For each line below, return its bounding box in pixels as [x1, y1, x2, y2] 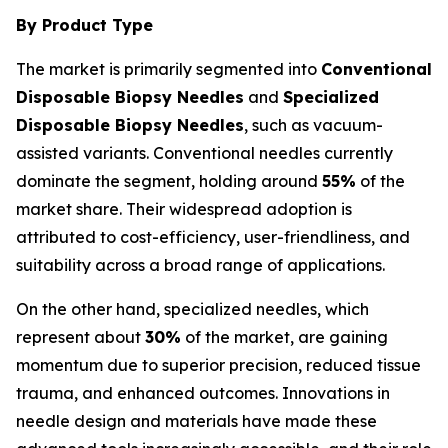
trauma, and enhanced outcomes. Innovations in [16, 383, 390, 403]
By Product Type [16, 15, 153, 35]
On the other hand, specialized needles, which [16, 299, 369, 319]
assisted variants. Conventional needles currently [16, 143, 393, 163]
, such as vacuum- [244, 115, 383, 135]
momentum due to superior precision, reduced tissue [16, 355, 421, 375]
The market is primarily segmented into [16, 59, 321, 79]
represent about [16, 327, 145, 347]
